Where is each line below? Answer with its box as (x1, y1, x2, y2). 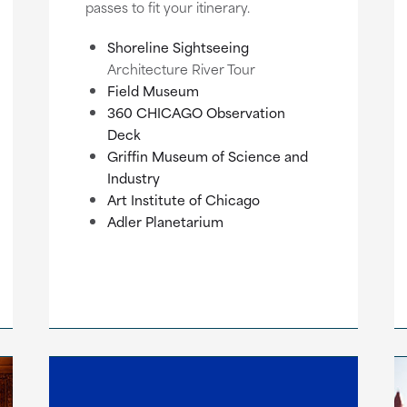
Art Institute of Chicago (106, 188, 260, 210)
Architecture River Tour (106, 57, 255, 79)
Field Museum (106, 79, 199, 101)
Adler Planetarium (106, 210, 223, 232)
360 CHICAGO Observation (106, 101, 285, 123)
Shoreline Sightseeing (106, 35, 249, 57)
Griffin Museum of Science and (106, 144, 308, 166)
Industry (106, 166, 160, 188)
